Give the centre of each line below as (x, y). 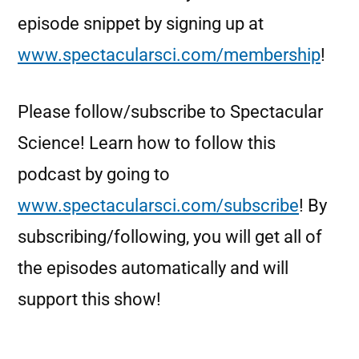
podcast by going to (94, 174)
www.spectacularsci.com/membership (169, 55)
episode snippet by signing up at (141, 24)
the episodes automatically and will (153, 268)
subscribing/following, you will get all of (170, 237)
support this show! (89, 299)
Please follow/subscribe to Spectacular (170, 112)
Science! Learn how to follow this (147, 143)
